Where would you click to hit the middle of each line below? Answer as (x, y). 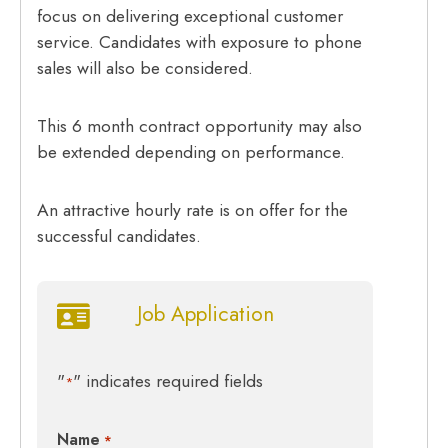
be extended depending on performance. (191, 152)
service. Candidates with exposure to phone (200, 42)
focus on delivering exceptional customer (190, 16)
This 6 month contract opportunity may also (200, 126)
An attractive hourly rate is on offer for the (193, 210)
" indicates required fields (168, 381)
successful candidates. (119, 236)
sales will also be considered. (145, 68)
